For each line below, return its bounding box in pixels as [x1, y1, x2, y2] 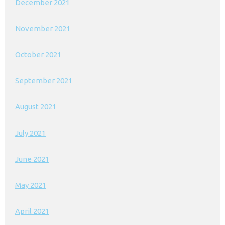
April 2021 [15, 207, 49, 216]
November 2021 [15, 24, 70, 33]
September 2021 [15, 76, 72, 85]
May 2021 [15, 181, 46, 190]
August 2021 [15, 102, 56, 111]
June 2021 [15, 155, 49, 164]
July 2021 [15, 129, 46, 138]
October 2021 [15, 50, 61, 59]
